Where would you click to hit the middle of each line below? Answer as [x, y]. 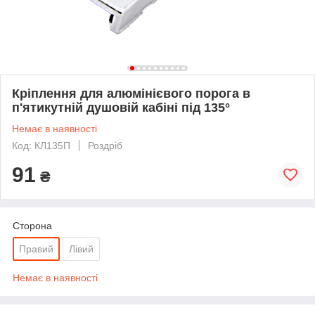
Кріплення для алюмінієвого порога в [131, 93]
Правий [36, 249]
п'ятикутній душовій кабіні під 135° [121, 107]
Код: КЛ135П [41, 145]
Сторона [32, 225]
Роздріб [105, 145]
